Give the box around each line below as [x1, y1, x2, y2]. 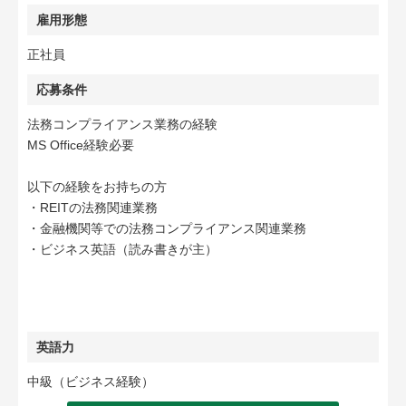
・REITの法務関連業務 [27, 200, 158, 215]
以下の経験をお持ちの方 [27, 179, 167, 194]
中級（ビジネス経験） [27, 374, 154, 389]
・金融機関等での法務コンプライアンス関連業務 [27, 221, 306, 236]
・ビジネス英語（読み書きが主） [27, 242, 217, 256]
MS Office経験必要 [27, 138, 134, 152]
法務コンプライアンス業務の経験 [27, 117, 217, 131]
